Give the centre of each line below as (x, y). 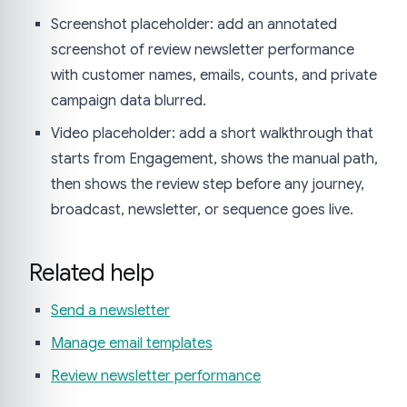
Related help (92, 273)
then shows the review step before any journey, (208, 185)
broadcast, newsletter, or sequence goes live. (202, 210)
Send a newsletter (110, 311)
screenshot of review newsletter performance (203, 50)
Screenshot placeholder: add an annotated (194, 25)
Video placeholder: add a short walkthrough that (212, 134)
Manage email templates (132, 344)
